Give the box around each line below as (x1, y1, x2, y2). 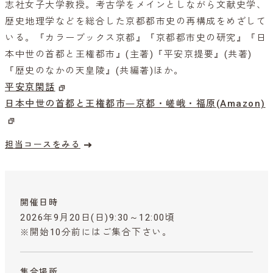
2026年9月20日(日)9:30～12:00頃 (20, 212, 175, 224)
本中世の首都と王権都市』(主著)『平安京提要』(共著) (5, 49, 252, 60)
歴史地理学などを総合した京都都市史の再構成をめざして (5, 16, 266, 27)
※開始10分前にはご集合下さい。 (20, 227, 172, 238)
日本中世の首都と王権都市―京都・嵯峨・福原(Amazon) (5, 98, 266, 110)
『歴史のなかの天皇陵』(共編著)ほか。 (5, 65, 184, 77)
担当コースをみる (5, 140, 80, 150)
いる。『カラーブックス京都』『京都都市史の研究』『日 (5, 32, 266, 44)
